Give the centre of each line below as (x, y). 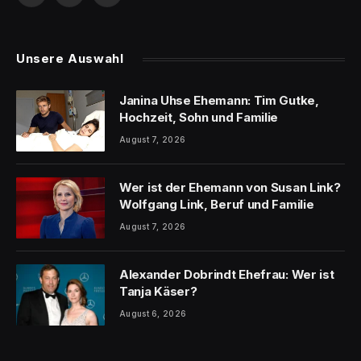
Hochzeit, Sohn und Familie (199, 118)
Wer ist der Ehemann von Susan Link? (230, 188)
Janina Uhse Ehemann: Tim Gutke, (219, 101)
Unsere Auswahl (70, 59)
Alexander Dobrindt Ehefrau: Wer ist (227, 275)
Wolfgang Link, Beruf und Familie (217, 205)
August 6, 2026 (153, 314)
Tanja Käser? (158, 292)
